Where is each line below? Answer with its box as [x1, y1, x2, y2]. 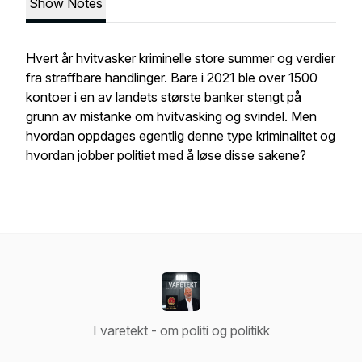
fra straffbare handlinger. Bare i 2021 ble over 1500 [26, 69, 318, 86]
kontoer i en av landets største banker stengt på [26, 89, 301, 105]
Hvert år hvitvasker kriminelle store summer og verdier [26, 50, 335, 66]
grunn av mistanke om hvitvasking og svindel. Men [26, 108, 317, 124]
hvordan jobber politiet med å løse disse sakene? [26, 147, 309, 163]
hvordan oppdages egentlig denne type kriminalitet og [26, 128, 335, 144]
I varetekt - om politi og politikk [92, 322, 270, 339]
